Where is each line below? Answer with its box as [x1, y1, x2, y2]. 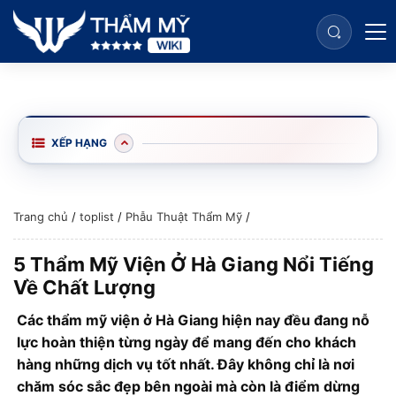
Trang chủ [13, 209, 68, 224]
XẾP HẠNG [51, 136, 107, 149]
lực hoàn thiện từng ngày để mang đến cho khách [17, 333, 356, 351]
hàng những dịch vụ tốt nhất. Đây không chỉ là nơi [17, 355, 354, 373]
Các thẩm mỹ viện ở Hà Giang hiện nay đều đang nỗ [17, 311, 369, 329]
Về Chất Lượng [13, 276, 156, 299]
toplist [80, 209, 114, 224]
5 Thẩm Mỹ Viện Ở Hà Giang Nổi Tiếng [13, 253, 374, 276]
